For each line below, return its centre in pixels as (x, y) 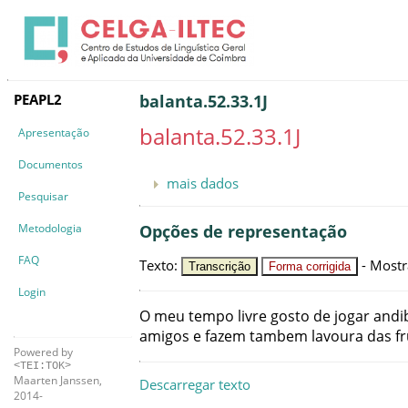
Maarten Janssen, (58, 380)
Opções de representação (243, 232)
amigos (164, 336)
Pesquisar (43, 196)
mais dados (203, 183)
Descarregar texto (195, 385)
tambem (279, 336)
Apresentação (54, 132)
